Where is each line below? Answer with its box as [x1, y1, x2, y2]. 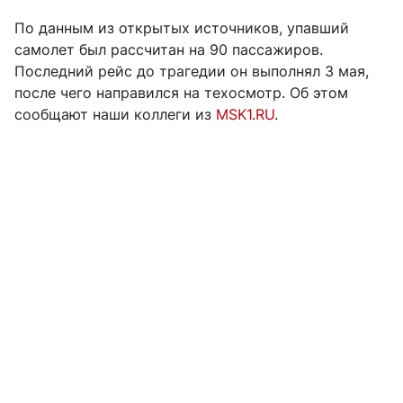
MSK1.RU [216, 105, 274, 124]
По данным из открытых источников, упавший [14, 19, 349, 38]
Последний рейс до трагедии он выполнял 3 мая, [14, 62, 369, 81]
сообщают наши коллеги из [14, 105, 216, 124]
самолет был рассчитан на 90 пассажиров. [14, 40, 323, 59]
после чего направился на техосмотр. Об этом [14, 84, 348, 103]
